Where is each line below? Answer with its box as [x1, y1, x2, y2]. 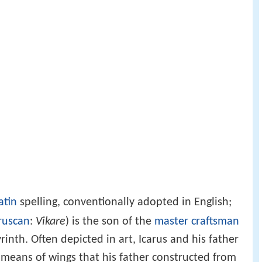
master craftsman [154, 215, 239, 227]
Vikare [36, 215, 65, 227]
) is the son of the [65, 215, 154, 227]
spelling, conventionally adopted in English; [17, 196, 232, 208]
